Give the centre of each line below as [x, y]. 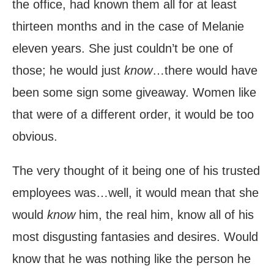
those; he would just [68, 71]
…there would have [205, 71]
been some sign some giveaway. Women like [134, 93]
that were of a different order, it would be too [133, 115]
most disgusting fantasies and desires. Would [135, 237]
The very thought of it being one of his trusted [136, 171]
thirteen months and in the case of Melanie [128, 27]
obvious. [35, 137]
